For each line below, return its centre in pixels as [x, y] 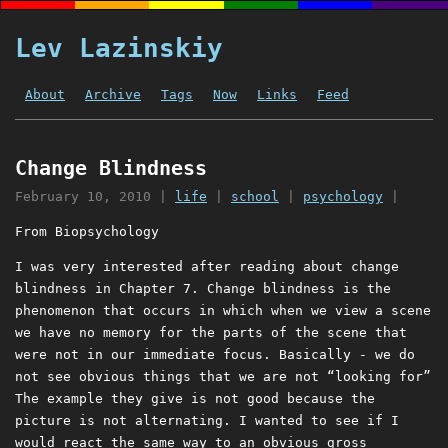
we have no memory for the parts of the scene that [211, 333]
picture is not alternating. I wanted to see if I [207, 421]
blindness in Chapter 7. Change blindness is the [203, 289]
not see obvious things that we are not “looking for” [223, 377]
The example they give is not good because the [195, 399]
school [255, 197]
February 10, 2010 [83, 197]
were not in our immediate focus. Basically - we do [215, 355]
